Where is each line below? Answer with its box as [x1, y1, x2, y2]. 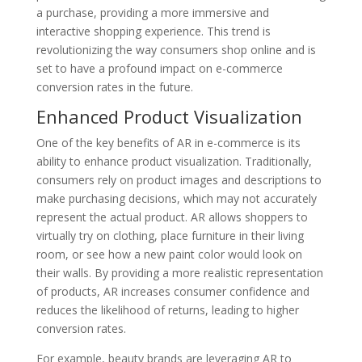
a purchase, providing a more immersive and [36, 4, 269, 20]
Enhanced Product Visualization [36, 103, 302, 128]
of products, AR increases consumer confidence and [36, 283, 309, 299]
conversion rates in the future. [36, 78, 193, 95]
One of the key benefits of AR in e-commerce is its [36, 134, 301, 150]
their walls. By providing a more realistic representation [36, 264, 323, 280]
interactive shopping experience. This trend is [36, 23, 271, 39]
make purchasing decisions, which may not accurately [36, 190, 317, 206]
